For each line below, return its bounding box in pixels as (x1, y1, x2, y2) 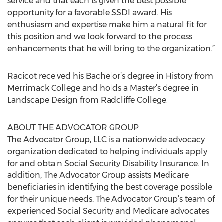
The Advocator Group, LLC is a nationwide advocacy (7, 135, 205, 144)
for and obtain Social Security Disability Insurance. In (7, 159, 209, 168)
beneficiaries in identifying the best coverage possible (7, 182, 212, 192)
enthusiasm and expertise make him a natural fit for (7, 20, 207, 29)
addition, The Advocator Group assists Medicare (7, 170, 189, 180)
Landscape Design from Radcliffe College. (7, 95, 167, 105)
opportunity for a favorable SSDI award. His (7, 8, 172, 17)
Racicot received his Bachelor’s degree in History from (7, 71, 213, 81)
